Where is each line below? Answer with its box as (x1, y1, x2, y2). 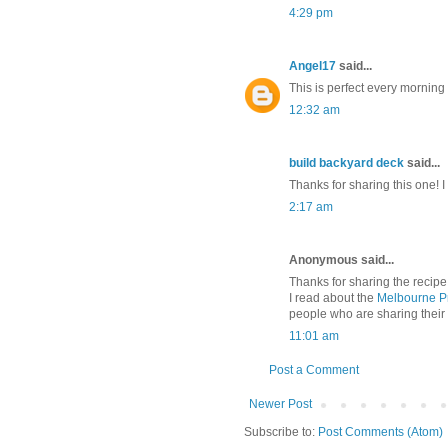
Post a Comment (269, 363, 359, 378)
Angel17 (289, 59, 336, 74)
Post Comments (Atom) (318, 425, 443, 440)
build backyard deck (289, 156, 404, 171)
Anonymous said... (289, 253, 394, 268)
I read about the (289, 291, 377, 306)
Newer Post (249, 397, 312, 412)
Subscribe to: (244, 425, 318, 440)
